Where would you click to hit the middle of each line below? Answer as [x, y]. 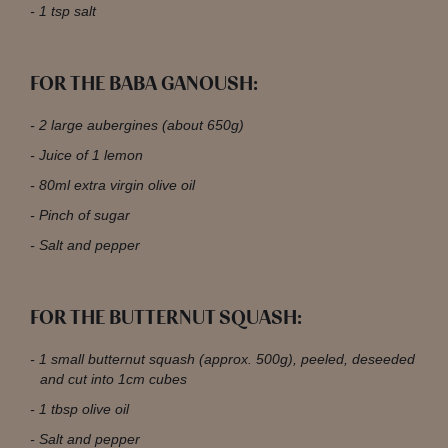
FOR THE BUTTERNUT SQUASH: [166, 318]
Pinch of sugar [84, 215]
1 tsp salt [67, 11]
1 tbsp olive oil [84, 409]
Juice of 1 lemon [91, 155]
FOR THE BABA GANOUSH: [144, 84]
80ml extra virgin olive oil [117, 185]
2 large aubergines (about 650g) [141, 125]
